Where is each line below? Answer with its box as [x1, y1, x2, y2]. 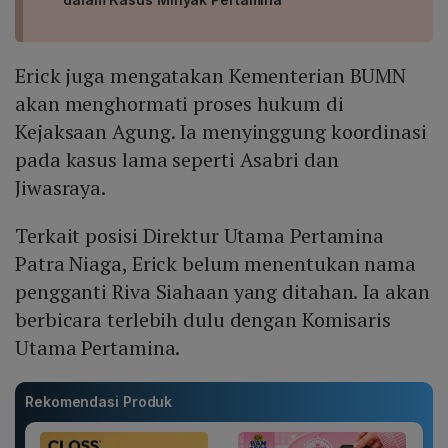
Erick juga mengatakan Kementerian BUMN [15, 62, 407, 90]
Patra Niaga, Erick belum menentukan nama [15, 250, 416, 278]
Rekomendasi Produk [25, 393, 173, 411]
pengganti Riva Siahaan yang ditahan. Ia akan [15, 278, 430, 306]
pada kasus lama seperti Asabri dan [15, 146, 339, 174]
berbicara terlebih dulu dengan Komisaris [15, 306, 391, 334]
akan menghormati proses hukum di [15, 90, 344, 118]
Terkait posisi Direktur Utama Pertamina [15, 222, 385, 250]
